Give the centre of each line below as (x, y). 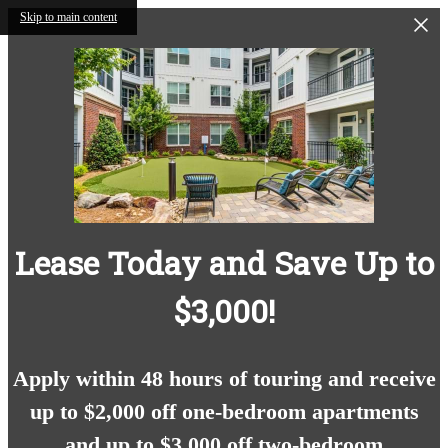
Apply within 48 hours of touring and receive (224, 379)
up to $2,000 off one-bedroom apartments (224, 412)
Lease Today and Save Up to (224, 262)
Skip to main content (68, 17)
